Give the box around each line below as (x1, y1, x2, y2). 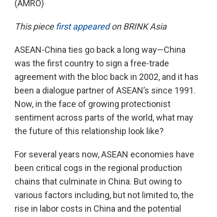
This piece (15, 21, 56, 32)
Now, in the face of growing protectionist (15, 99, 170, 109)
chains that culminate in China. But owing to (15, 176, 182, 187)
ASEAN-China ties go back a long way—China (15, 45, 186, 55)
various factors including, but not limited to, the (15, 190, 194, 201)
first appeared (56, 21, 109, 32)
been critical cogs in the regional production (15, 163, 182, 173)
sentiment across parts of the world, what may (15, 112, 193, 123)
